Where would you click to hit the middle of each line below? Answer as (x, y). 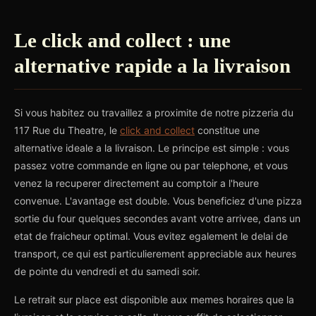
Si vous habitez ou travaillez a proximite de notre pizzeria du (154, 113)
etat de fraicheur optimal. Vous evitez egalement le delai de (151, 236)
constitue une (227, 130)
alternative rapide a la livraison (152, 66)
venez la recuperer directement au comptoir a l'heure (136, 183)
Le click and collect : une (122, 40)
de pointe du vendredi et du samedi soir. (107, 271)
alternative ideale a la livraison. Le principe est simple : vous (152, 148)
